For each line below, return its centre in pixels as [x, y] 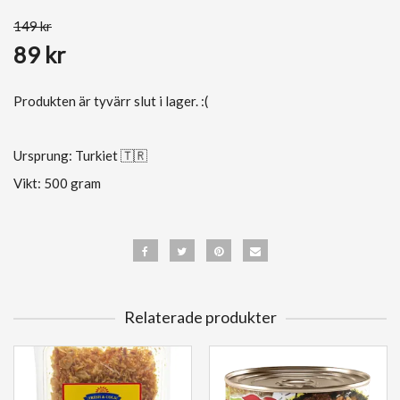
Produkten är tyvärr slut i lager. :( [111, 101]
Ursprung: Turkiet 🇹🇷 [82, 155]
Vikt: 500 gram [57, 183]
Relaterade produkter [200, 317]
